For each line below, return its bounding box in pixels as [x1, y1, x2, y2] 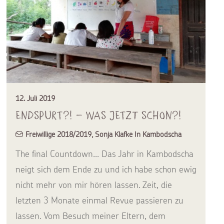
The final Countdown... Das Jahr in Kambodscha [15, 148, 193, 160]
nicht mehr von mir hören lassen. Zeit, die [15, 179, 172, 191]
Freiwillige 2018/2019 [25, 129, 91, 139]
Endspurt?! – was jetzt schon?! [15, 108, 181, 123]
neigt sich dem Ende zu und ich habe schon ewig [15, 163, 196, 175]
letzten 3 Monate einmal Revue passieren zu [15, 194, 183, 206]
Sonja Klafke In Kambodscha [94, 129, 181, 139]
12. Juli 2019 [15, 93, 55, 103]
